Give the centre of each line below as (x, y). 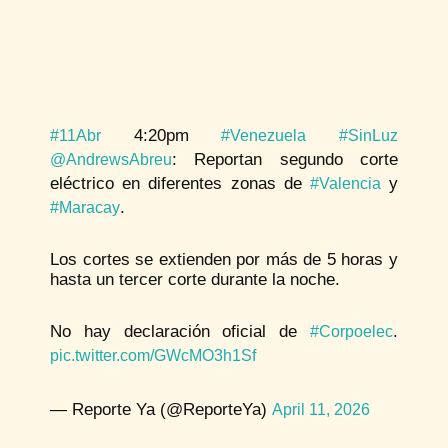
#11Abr (75, 135)
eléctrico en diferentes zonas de (180, 183)
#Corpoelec (351, 331)
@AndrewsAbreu (111, 159)
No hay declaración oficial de (180, 331)
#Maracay (85, 207)
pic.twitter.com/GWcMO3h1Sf (153, 355)
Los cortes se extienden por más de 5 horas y (224, 259)
